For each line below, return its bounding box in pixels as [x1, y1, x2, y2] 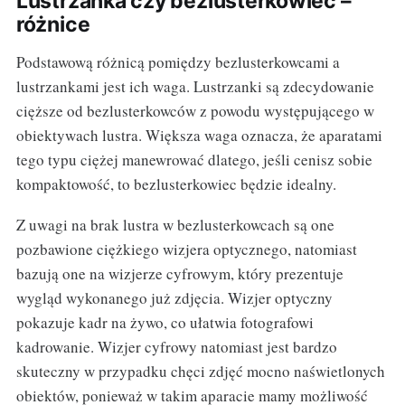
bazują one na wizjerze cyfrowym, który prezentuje [15, 263, 344, 285]
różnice [15, 12, 90, 38]
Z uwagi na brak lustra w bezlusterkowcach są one [15, 214, 334, 236]
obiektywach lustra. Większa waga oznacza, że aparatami [15, 125, 382, 146]
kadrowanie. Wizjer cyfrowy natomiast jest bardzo [15, 336, 337, 358]
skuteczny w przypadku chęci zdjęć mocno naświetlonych [15, 361, 385, 382]
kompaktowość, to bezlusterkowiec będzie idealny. [15, 174, 336, 195]
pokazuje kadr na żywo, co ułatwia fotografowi [15, 312, 314, 334]
